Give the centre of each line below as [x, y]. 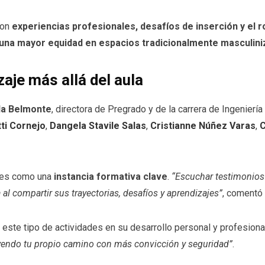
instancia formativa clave [111, 176]
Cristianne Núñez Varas [203, 126]
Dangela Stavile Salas [98, 126]
